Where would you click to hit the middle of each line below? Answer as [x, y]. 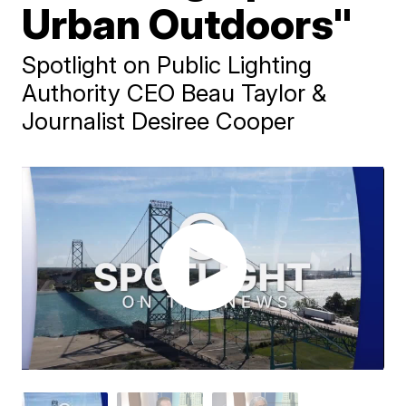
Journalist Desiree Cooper [159, 121]
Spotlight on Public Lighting [167, 65]
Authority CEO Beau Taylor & [174, 93]
